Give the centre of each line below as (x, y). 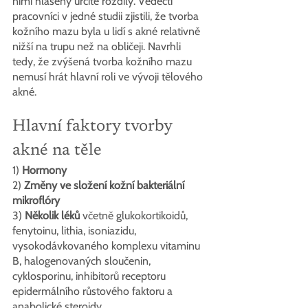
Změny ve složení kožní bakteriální (106, 185)
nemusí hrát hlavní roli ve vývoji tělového (109, 76)
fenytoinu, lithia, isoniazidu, (76, 230)
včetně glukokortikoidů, (135, 215)
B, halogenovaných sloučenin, (83, 261)
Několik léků (52, 215)
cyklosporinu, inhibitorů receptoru (90, 276)
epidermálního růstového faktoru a (94, 291)
